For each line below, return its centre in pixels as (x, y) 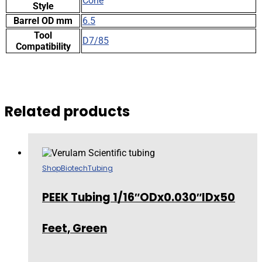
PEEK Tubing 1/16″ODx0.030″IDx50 (139, 197)
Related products (67, 111)
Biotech (74, 168)
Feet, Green (75, 228)
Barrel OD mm (43, 20)
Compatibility (43, 46)
